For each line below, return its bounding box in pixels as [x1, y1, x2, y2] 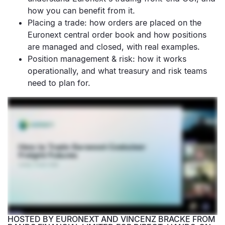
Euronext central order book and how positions [28, 30, 206, 40]
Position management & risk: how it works [28, 54, 186, 64]
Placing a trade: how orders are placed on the [28, 18, 201, 28]
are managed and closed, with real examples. [28, 42, 200, 52]
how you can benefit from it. [28, 6, 135, 16]
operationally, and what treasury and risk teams [28, 66, 207, 76]
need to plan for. [28, 78, 90, 88]
